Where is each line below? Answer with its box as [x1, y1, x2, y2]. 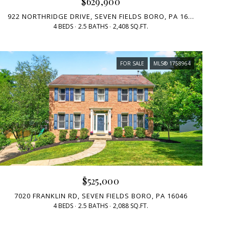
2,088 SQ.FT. [113, 201, 149, 210]
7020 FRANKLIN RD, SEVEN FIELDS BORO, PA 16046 [14, 191, 188, 200]
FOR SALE [120, 60, 144, 67]
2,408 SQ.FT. [113, 22, 149, 31]
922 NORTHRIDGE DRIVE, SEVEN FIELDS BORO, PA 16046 [188, 12, 194, 21]
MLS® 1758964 [153, 60, 191, 67]
